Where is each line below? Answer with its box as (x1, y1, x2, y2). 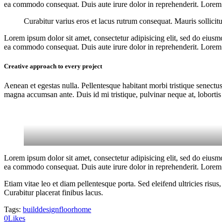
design (39, 205, 59, 214)
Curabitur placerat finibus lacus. (4, 188, 103, 197)
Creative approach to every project (4, 62, 102, 70)
